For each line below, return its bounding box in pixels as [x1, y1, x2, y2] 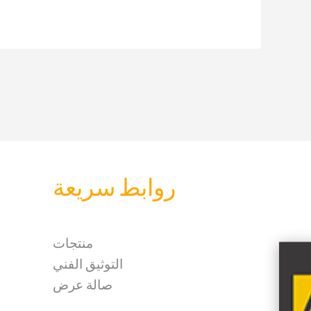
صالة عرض [53, 273, 112, 293]
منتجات [53, 231, 93, 251]
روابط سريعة [53, 172, 176, 207]
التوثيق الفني [53, 252, 123, 272]
